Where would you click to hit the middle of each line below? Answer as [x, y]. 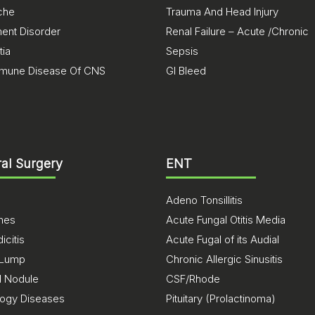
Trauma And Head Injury [222, 12]
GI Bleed [186, 71]
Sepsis [182, 51]
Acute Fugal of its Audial [223, 239]
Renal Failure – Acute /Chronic [237, 31]
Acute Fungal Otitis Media [226, 220]
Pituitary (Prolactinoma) [221, 298]
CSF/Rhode [193, 279]
